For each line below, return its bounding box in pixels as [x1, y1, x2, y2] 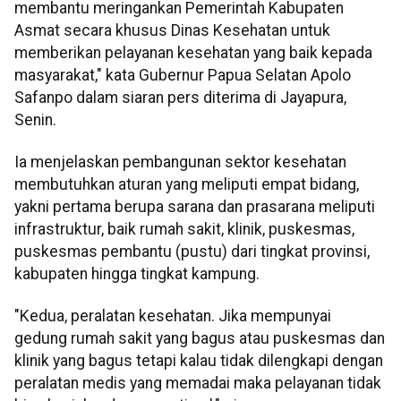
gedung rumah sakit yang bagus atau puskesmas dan [14, 329, 385, 348]
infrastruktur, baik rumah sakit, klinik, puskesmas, [14, 220, 354, 239]
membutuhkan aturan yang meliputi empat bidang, [14, 175, 359, 194]
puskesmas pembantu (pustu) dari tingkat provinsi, [14, 243, 370, 261]
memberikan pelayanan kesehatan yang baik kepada [14, 43, 372, 62]
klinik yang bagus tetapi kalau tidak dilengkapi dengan [14, 352, 383, 371]
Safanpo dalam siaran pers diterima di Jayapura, [14, 88, 346, 107]
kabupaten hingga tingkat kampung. [14, 265, 260, 284]
